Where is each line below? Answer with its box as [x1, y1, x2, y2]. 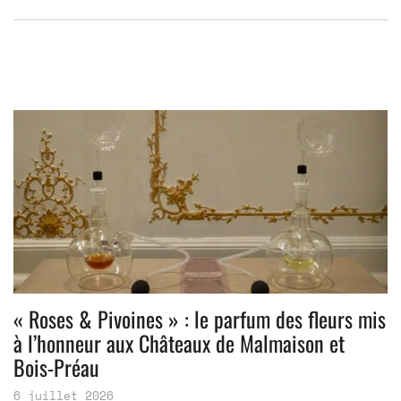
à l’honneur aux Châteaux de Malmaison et [13, 327, 345, 360]
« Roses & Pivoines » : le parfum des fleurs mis [13, 303, 386, 336]
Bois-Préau [13, 351, 99, 384]
